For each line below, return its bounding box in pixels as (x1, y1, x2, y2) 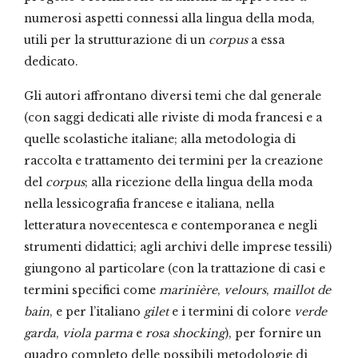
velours (224, 283, 266, 298)
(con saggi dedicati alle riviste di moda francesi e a (24, 110, 322, 125)
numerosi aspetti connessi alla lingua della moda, (24, 11, 315, 26)
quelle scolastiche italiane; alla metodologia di (24, 132, 296, 147)
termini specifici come (24, 283, 159, 298)
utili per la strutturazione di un (24, 33, 209, 48)
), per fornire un (225, 326, 321, 341)
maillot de (272, 283, 331, 298)
